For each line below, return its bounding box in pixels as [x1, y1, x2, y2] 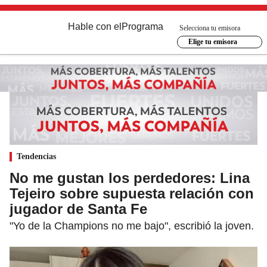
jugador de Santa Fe [10, 200, 147, 217]
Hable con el [68, 21, 122, 32]
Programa [122, 21, 163, 32]
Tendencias [17, 151, 56, 161]
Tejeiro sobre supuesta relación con [10, 185, 254, 201]
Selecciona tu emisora [179, 23, 240, 32]
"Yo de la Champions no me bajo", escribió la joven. [10, 219, 254, 232]
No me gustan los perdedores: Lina [10, 169, 250, 186]
